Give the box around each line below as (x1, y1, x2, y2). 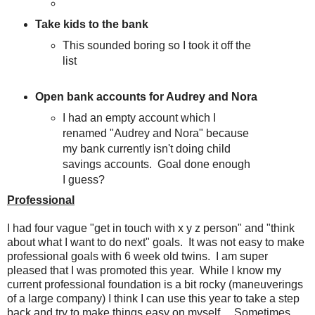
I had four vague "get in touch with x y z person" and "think (7, 222, 295, 235)
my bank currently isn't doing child (63, 143, 231, 155)
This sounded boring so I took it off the (63, 39, 252, 51)
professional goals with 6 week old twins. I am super (7, 250, 268, 263)
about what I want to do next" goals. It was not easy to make (7, 236, 304, 249)
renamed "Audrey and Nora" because (63, 127, 250, 140)
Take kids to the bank (34, 18, 148, 30)
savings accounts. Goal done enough (63, 158, 251, 171)
